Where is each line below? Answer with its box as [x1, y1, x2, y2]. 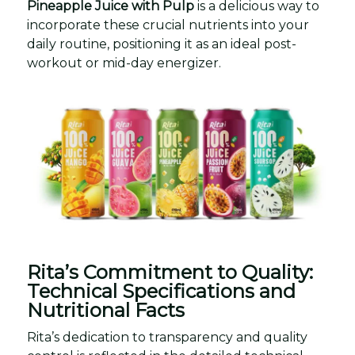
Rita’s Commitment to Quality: [27, 260, 313, 284]
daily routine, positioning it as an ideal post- [27, 36, 296, 52]
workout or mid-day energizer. [27, 55, 221, 71]
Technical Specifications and [27, 279, 296, 303]
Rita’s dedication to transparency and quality [27, 329, 307, 345]
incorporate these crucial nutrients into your [27, 17, 309, 32]
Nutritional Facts [27, 298, 185, 322]
